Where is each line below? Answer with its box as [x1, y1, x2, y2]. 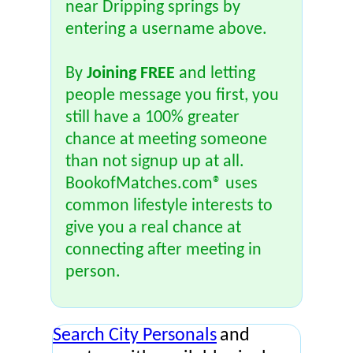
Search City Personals [53, 326, 217, 345]
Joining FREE [87, 65, 175, 83]
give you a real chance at [65, 219, 241, 237]
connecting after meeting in [65, 241, 262, 259]
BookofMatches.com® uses [65, 175, 258, 193]
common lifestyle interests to [65, 197, 273, 215]
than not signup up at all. [65, 153, 244, 171]
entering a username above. [65, 20, 267, 39]
